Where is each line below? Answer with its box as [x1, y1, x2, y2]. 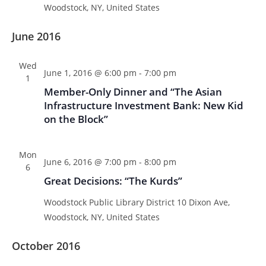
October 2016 [11, 239, 80, 253]
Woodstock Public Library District [43, 197, 177, 208]
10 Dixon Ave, [176, 197, 230, 208]
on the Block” [43, 112, 108, 126]
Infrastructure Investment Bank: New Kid [43, 99, 243, 112]
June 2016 [11, 29, 61, 43]
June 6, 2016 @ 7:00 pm [43, 156, 137, 167]
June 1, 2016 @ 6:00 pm [43, 67, 137, 78]
